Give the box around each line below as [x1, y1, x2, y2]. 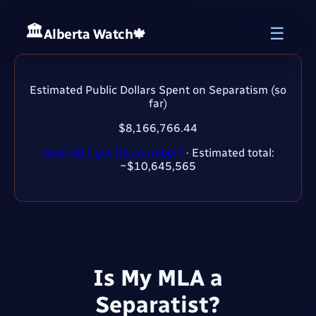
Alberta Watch [43, 25, 133, 42]
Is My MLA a [93, 265, 223, 292]
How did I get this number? [42, 146, 183, 159]
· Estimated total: [183, 146, 274, 159]
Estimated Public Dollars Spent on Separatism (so [30, 83, 286, 97]
